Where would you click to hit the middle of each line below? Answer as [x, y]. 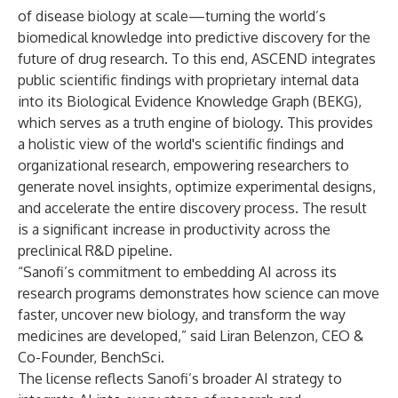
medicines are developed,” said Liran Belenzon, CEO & [191, 336]
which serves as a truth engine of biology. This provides [195, 123]
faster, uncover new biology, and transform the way [182, 314]
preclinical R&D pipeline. [95, 251]
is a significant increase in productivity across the [174, 229]
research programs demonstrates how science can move [199, 293]
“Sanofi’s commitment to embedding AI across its [177, 272]
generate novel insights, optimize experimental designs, [197, 187]
